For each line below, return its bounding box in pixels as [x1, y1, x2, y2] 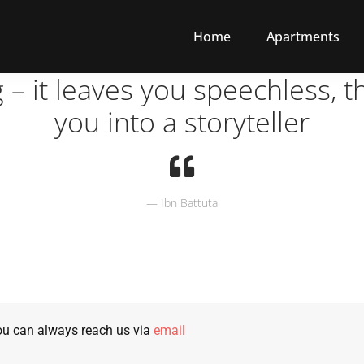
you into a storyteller [54, 103, 310, 141]
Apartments [266, 28, 340, 45]
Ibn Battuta [161, 195, 218, 210]
